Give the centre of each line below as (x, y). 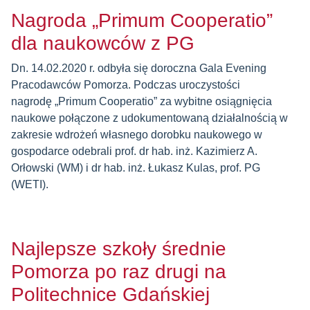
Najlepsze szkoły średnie (119, 249)
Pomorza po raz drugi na (119, 272)
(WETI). (30, 184)
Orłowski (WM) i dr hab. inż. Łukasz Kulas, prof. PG (136, 168)
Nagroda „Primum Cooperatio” (142, 20)
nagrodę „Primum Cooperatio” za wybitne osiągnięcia (142, 101)
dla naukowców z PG (103, 43)
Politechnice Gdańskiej (110, 294)
